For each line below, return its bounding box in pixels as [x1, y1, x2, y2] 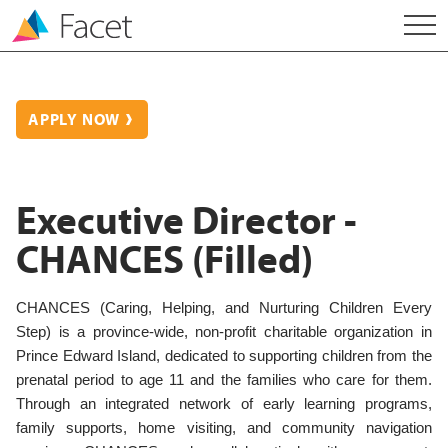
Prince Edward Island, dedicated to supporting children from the [16, 348, 432, 365]
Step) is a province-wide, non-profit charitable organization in [16, 324, 432, 341]
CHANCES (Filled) [16, 237, 313, 284]
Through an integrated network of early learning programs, [16, 396, 432, 413]
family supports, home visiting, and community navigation [16, 420, 432, 437]
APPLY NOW [28, 111, 121, 129]
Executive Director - [16, 198, 357, 245]
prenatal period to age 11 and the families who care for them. [16, 372, 432, 389]
